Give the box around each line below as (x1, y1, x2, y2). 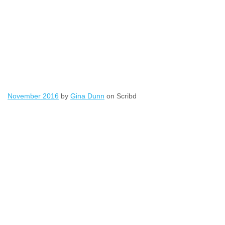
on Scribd (104, 92, 137, 100)
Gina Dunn (70, 92, 104, 100)
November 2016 (8, 92, 59, 100)
